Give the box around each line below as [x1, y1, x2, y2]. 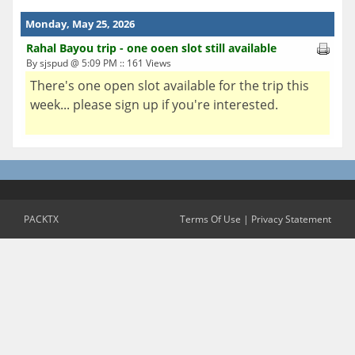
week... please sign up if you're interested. [30, 95, 281, 113]
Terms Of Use [180, 212, 241, 226]
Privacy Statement [251, 212, 331, 226]
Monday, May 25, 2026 [25, 16, 135, 31]
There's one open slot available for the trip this [30, 76, 309, 94]
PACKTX [24, 212, 59, 226]
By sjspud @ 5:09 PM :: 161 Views [26, 55, 171, 70]
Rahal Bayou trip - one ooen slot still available [26, 40, 277, 55]
